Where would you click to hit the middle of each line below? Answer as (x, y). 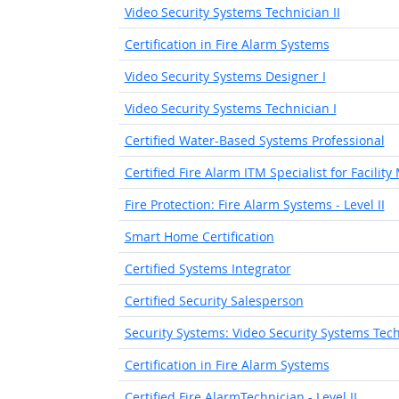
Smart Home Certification (199, 236)
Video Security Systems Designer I (225, 76)
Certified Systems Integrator (208, 269)
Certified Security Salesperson (214, 301)
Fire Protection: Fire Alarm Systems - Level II (254, 204)
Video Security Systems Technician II (232, 12)
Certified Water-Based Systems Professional (254, 140)
